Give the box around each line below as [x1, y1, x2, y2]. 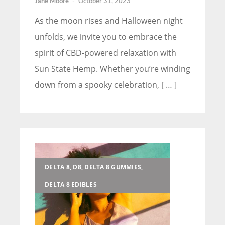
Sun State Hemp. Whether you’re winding [35, 63, 190, 74]
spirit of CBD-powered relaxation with [35, 47, 176, 58]
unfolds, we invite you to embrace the [35, 31, 177, 42]
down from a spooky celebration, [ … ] [35, 79, 177, 90]
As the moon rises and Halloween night [35, 15, 183, 26]
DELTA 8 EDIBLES [45, 180, 97, 189]
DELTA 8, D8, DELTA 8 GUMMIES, [45, 162, 143, 171]
